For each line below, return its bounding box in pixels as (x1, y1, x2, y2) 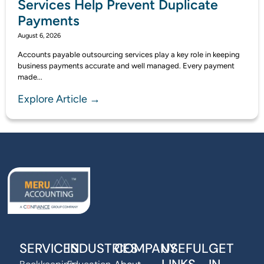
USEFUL (161, 240, 209, 258)
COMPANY (114, 240, 177, 258)
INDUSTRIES (67, 240, 138, 258)
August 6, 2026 (18, 31, 61, 39)
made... (18, 72, 42, 81)
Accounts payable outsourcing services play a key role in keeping (18, 49, 240, 59)
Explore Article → (18, 92, 100, 105)
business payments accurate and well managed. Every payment (18, 61, 235, 70)
